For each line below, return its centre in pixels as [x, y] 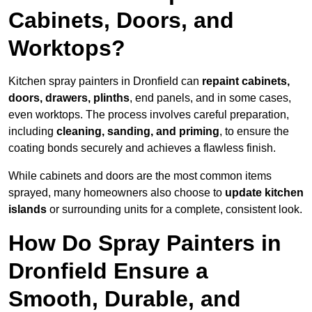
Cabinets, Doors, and [121, 21]
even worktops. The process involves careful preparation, [149, 115]
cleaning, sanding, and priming [136, 132]
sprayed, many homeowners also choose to [117, 193]
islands [28, 210]
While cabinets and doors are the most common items [140, 176]
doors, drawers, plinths [69, 98]
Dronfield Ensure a [108, 271]
